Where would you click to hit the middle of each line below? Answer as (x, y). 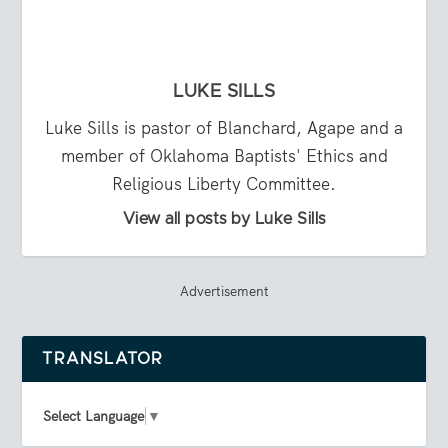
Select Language (94, 416)
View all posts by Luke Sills (224, 219)
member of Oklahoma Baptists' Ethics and (224, 156)
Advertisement (224, 291)
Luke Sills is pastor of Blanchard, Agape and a (224, 128)
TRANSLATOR (103, 359)
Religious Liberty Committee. (224, 184)
